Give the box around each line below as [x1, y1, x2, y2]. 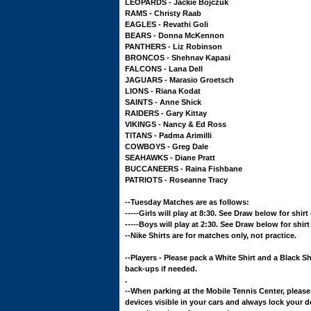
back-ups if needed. [125, 264, 197, 273]
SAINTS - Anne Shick [125, 98, 201, 106]
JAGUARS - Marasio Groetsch [125, 76, 234, 84]
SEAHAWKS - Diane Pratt [125, 153, 215, 162]
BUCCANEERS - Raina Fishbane [125, 165, 242, 173]
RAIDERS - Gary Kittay [125, 109, 207, 117]
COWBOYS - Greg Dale [125, 142, 208, 151]
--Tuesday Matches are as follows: [125, 198, 249, 206]
